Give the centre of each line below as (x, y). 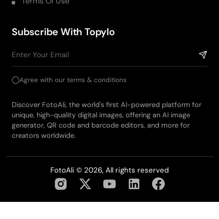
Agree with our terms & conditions (73, 80)
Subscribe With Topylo (63, 32)
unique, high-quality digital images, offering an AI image (101, 115)
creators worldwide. (44, 135)
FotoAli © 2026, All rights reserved (109, 170)
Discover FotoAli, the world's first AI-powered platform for (107, 104)
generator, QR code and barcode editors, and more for (101, 125)
